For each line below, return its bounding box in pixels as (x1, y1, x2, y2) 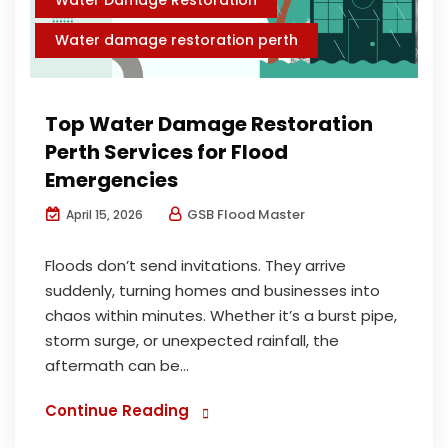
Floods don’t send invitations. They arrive (45, 254, 346, 276)
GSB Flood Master (184, 204, 305, 224)
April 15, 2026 (63, 205, 143, 223)
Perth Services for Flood (45, 137, 288, 166)
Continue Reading (45, 399, 189, 421)
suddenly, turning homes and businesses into (45, 279, 380, 301)
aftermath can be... (45, 354, 189, 376)
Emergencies (45, 165, 178, 194)
